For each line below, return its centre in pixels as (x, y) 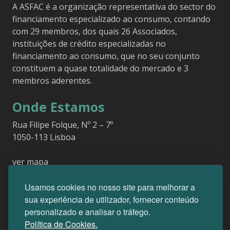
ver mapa (30, 162)
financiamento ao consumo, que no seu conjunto (106, 56)
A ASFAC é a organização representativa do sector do (114, 7)
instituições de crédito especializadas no (89, 44)
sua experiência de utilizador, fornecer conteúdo (112, 199)
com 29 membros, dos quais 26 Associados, (95, 32)
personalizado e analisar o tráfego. (89, 212)
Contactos (45, 188)
